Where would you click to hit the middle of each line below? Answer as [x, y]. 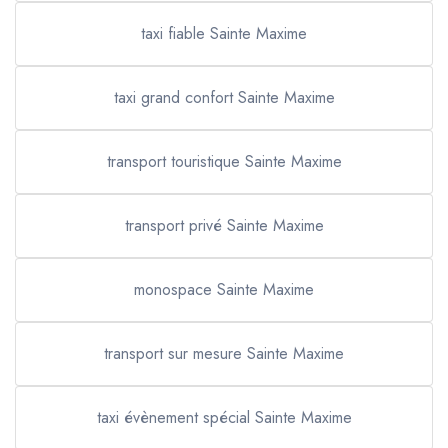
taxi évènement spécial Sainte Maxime [224, 417]
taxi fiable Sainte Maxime [224, 33]
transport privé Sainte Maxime [224, 225]
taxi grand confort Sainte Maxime [224, 97]
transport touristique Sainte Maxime [224, 161]
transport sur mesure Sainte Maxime [224, 353]
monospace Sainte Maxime [224, 289]
